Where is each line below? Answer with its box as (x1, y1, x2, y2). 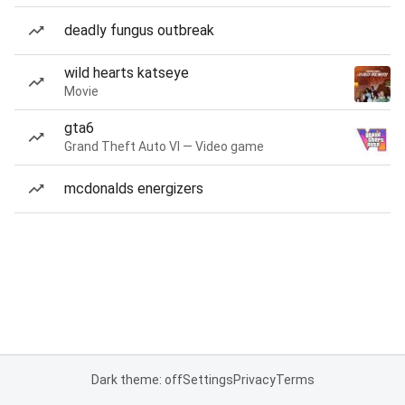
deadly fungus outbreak (64, 22, 214, 39)
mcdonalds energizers (64, 180, 203, 197)
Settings (182, 372, 233, 387)
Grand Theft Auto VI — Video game (64, 139, 264, 154)
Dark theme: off (90, 372, 183, 387)
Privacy (232, 372, 276, 387)
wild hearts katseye (64, 64, 189, 81)
